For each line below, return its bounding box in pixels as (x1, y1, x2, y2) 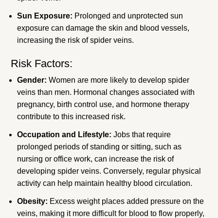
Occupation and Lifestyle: (17, 130, 112, 139)
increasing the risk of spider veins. (17, 36, 134, 44)
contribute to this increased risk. (17, 112, 126, 121)
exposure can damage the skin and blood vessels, (17, 23, 190, 32)
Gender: (17, 75, 47, 84)
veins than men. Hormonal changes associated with (17, 88, 195, 96)
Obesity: (17, 197, 48, 205)
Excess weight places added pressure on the (48, 197, 204, 205)
